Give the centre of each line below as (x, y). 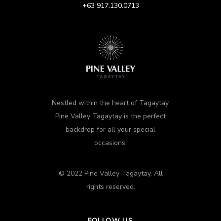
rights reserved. (110, 186)
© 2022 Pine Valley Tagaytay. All (110, 173)
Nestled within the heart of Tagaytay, (110, 103)
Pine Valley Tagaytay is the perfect (110, 116)
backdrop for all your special (110, 129)
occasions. (110, 143)
